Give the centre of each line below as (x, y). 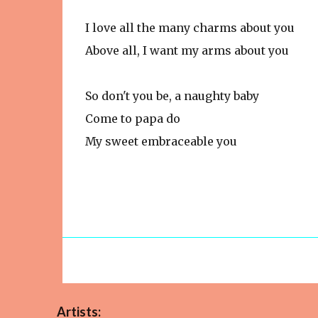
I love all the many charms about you (190, 28)
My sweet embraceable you (161, 141)
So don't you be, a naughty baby (172, 96)
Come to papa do (132, 119)
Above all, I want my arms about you (187, 50)
